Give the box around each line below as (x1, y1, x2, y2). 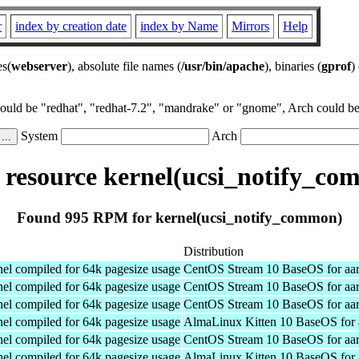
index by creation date (15, 19, 127, 33)
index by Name (140, 19, 218, 33)
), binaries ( (264, 59, 321, 73)
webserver (11, 59, 67, 73)
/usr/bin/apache (181, 59, 264, 73)
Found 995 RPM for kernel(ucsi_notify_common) (17, 208, 342, 226)
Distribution (184, 244, 244, 258)
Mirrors (232, 19, 269, 33)
